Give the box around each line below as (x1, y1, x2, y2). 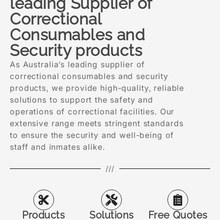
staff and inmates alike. (10, 141, 105, 152)
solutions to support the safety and (10, 94, 153, 105)
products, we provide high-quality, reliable (10, 82, 185, 93)
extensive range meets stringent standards (10, 118, 184, 128)
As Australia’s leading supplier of (10, 59, 145, 69)
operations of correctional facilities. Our (10, 106, 175, 116)
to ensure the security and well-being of (10, 130, 174, 140)
